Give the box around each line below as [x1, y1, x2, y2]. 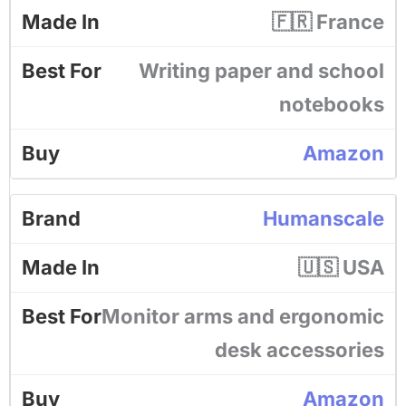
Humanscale [263, 207, 384, 230]
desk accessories [215, 338, 384, 362]
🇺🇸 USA [298, 256, 384, 279]
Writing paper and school [139, 59, 384, 82]
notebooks [279, 92, 384, 116]
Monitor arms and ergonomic [101, 304, 384, 328]
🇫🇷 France [272, 10, 384, 34]
